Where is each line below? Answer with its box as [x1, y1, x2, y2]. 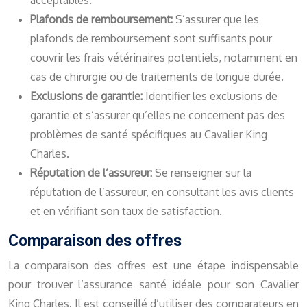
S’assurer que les [175, 12, 259, 27]
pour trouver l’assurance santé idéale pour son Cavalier [8, 278, 299, 292]
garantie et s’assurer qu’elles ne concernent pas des [30, 108, 285, 123]
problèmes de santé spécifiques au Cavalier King [30, 127, 267, 142]
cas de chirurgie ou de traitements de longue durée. [30, 70, 284, 84]
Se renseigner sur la [155, 166, 251, 180]
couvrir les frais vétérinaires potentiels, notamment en [30, 51, 297, 65]
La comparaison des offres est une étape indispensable [8, 258, 299, 273]
